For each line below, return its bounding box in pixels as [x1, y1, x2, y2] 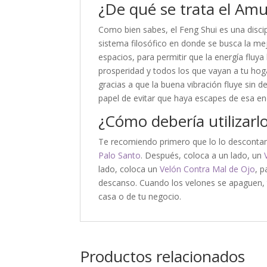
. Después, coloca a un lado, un [141, 149, 265, 161]
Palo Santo [98, 149, 141, 161]
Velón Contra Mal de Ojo [160, 163, 256, 175]
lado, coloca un [98, 163, 160, 175]
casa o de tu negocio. [98, 190, 182, 202]
